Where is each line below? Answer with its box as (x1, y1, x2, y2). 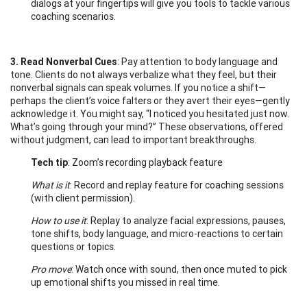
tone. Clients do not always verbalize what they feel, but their (10, 68, 277, 81)
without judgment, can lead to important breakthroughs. (10, 133, 258, 146)
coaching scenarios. (31, 10, 116, 23)
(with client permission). (31, 191, 139, 204)
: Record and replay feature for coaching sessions (70, 178, 284, 191)
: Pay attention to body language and (117, 55, 278, 68)
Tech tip (31, 156, 68, 169)
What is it (31, 178, 70, 191)
